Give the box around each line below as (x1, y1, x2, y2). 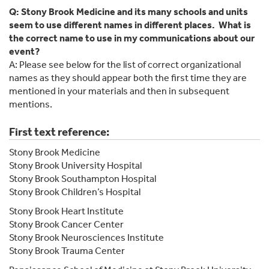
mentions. (9, 98, 52, 110)
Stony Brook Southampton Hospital (9, 172, 156, 184)
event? (9, 45, 40, 57)
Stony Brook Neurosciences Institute (9, 231, 164, 243)
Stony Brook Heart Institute (9, 205, 124, 217)
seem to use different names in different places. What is (9, 19, 251, 31)
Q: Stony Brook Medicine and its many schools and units (9, 5, 248, 17)
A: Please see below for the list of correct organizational (9, 58, 241, 70)
